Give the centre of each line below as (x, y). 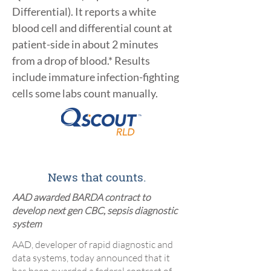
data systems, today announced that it (91, 258)
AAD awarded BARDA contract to (81, 197)
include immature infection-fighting (96, 77)
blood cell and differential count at (92, 28)
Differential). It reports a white (84, 11)
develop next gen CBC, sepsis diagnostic (95, 211)
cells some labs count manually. (85, 93)
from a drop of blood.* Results (81, 60)
